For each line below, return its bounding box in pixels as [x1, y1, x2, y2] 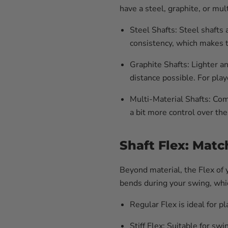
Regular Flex [130, 199, 177, 210]
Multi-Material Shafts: [130, 94, 211, 105]
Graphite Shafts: [130, 59, 189, 70]
